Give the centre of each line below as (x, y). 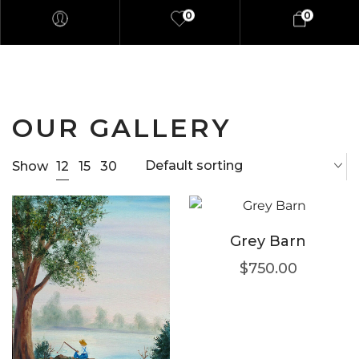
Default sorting (194, 166)
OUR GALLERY (122, 128)
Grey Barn (268, 242)
